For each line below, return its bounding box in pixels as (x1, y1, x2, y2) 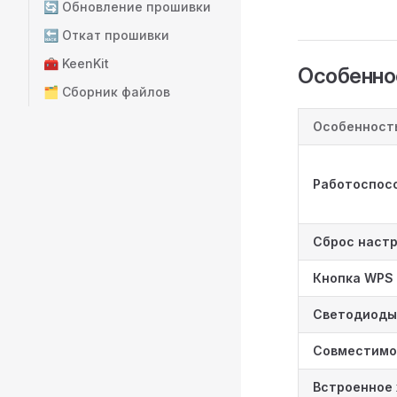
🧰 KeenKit (43, 56, 109, 71)
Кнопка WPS (313, 270, 393, 285)
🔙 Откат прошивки (43, 27, 169, 43)
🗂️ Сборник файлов (43, 84, 170, 99)
